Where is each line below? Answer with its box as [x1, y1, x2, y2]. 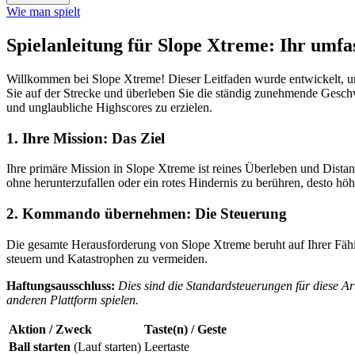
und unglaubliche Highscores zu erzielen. [6, 100, 212, 114]
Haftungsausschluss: [6, 278, 115, 292]
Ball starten [9, 339, 71, 353]
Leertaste [144, 339, 189, 353]
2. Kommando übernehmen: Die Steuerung [6, 205, 287, 223]
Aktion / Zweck [9, 322, 92, 336]
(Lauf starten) [71, 339, 141, 353]
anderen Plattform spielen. [6, 292, 139, 307]
